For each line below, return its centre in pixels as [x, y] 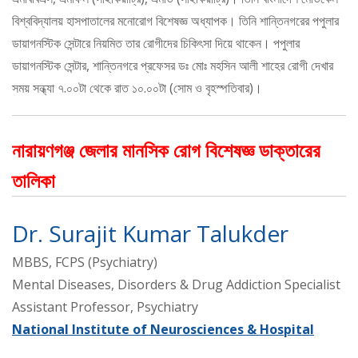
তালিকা [34, 180]
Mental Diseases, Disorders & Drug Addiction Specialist [176, 284]
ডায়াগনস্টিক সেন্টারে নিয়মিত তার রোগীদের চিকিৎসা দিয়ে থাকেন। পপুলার [156, 43]
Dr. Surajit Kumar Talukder [150, 233]
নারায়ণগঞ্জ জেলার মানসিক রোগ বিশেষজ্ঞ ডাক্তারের [166, 149]
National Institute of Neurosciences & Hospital [163, 329]
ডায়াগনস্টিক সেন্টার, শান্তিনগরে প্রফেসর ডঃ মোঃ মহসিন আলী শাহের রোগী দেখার [173, 65]
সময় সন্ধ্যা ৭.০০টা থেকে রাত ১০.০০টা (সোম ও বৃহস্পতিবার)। [137, 88]
